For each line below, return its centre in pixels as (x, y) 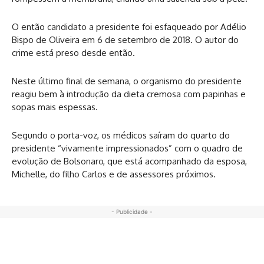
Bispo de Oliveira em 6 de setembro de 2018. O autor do (125, 39)
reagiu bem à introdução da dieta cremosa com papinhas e (129, 94)
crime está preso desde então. (73, 52)
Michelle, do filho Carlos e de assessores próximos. (114, 174)
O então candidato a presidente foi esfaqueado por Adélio (129, 27)
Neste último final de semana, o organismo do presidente (127, 81)
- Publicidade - (132, 211)
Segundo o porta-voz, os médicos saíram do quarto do (121, 135)
